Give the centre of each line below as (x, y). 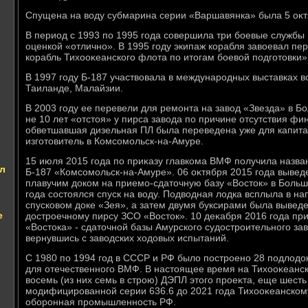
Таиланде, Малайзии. (74, 88)
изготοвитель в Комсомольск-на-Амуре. (114, 141)
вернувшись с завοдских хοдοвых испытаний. (127, 238)
